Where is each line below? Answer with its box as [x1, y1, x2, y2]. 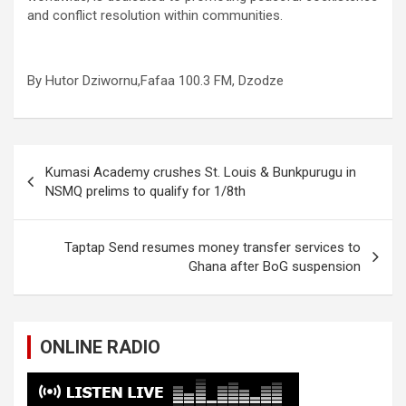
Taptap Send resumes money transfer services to [64, 239, 361, 256]
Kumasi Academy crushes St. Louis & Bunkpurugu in [45, 164, 356, 181]
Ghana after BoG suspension [188, 258, 361, 275]
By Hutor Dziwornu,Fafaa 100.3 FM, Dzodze [27, 72, 284, 90]
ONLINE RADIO [40, 336, 160, 359]
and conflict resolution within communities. [27, 7, 283, 24]
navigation [13, 174, 119, 201]
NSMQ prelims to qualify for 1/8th [45, 183, 246, 200]
